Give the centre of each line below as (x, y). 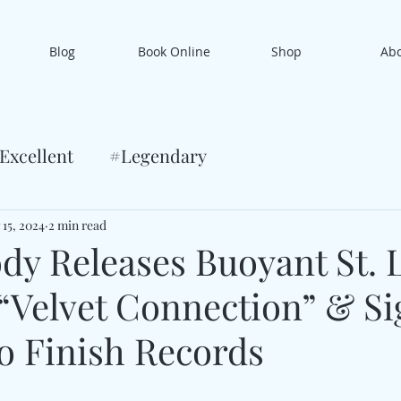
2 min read (77, 225)
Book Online (174, 51)
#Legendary (158, 155)
